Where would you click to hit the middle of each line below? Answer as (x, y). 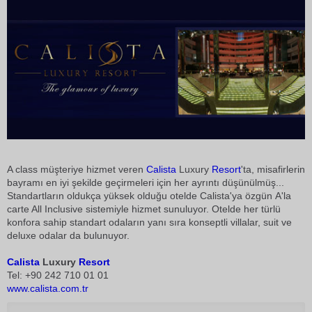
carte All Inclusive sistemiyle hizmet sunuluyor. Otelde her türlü (144, 209)
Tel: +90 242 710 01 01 (58, 275)
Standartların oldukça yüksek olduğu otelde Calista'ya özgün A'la (149, 196)
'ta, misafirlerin (273, 170)
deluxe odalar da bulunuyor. (68, 236)
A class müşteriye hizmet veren (77, 170)
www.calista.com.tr (48, 289)
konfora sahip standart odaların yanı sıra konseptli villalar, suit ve (149, 223)
